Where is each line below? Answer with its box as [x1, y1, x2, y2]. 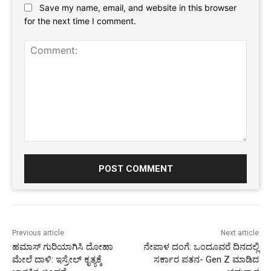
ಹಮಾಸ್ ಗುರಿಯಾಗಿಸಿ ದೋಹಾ [12, 241, 113, 253]
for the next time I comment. [24, 16, 136, 27]
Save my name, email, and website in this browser [39, 2, 237, 13]
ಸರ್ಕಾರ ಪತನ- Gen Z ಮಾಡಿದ [153, 254, 259, 266]
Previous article [12, 229, 64, 238]
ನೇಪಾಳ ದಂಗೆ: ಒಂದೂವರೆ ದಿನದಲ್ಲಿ [143, 241, 259, 253]
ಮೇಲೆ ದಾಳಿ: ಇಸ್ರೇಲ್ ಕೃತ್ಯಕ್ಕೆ [12, 254, 102, 266]
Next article [220, 229, 259, 238]
